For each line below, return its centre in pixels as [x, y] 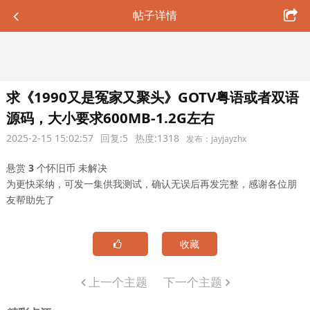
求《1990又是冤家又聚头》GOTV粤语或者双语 [152, 97]
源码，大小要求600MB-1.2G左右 [110, 118]
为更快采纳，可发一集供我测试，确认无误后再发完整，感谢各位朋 [151, 184]
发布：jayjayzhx [216, 139]
